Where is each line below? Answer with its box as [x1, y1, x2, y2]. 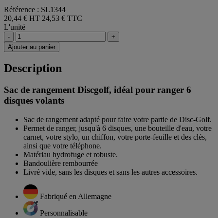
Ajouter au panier [8, 43, 55, 51]
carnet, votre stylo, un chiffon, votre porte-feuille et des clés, [23, 132, 207, 141]
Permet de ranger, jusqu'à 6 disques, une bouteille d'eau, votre [23, 124, 212, 132]
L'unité [4, 23, 25, 32]
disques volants [4, 95, 64, 106]
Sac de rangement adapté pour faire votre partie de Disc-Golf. [23, 115, 212, 124]
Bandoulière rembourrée [23, 159, 98, 167]
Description [4, 62, 62, 75]
